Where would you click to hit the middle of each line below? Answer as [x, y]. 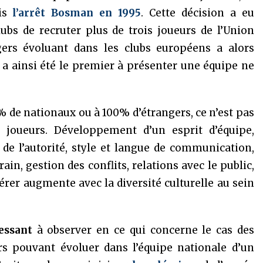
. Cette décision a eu [198, 13]
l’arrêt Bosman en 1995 [77, 13]
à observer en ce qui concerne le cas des [143, 230]
